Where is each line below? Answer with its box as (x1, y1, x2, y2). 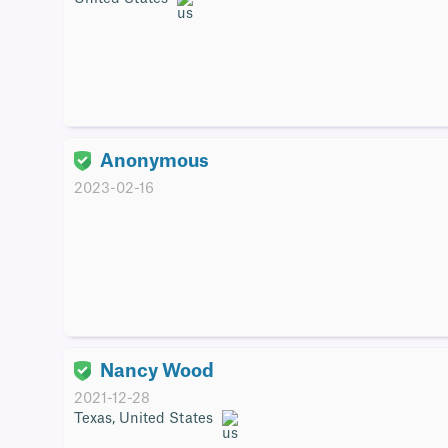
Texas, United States (74, 411, 217, 426)
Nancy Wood (96, 362, 214, 380)
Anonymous (96, 152, 209, 170)
